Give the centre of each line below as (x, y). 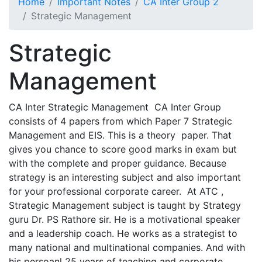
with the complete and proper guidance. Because (118, 163)
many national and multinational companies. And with (127, 247)
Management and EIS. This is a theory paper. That (120, 135)
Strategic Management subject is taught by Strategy (125, 205)
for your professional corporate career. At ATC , (116, 191)
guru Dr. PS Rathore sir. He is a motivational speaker (125, 219)
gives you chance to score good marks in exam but (123, 149)
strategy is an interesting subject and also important (125, 177)
